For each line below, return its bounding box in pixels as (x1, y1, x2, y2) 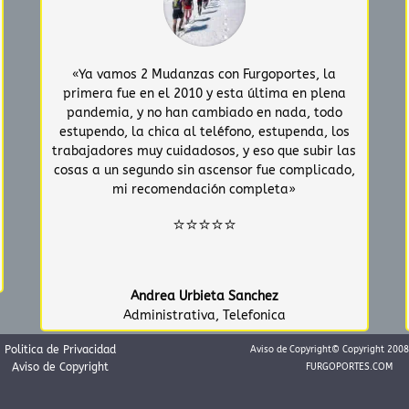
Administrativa (122, 307, 215, 323)
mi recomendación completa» (112, 181, 297, 197)
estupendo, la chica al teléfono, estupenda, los (58, 123, 350, 140)
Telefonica (222, 307, 286, 323)
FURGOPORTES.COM (305, 361, 393, 372)
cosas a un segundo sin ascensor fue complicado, (53, 162, 355, 178)
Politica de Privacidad (4, 342, 116, 356)
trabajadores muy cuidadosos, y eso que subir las (52, 142, 357, 159)
